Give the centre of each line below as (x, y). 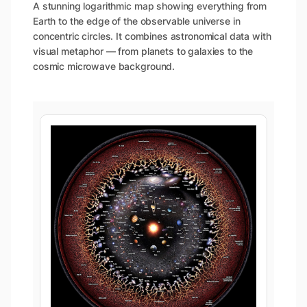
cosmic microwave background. (104, 66)
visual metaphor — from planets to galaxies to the (143, 51)
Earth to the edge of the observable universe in (137, 21)
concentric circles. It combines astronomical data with (152, 36)
